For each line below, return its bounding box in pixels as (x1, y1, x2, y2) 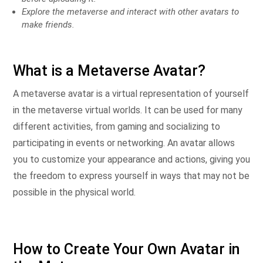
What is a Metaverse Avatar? (13, 62, 205, 79)
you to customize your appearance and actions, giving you (13, 154, 250, 165)
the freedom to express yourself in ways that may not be (13, 170, 249, 181)
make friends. (22, 19, 75, 30)
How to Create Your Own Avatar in (13, 241, 240, 258)
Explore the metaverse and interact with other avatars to (22, 6, 239, 17)
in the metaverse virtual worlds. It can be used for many (13, 104, 242, 116)
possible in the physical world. (13, 187, 136, 198)
